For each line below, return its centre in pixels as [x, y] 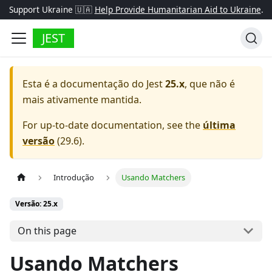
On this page [47, 231]
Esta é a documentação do [84, 84]
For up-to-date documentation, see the [113, 125]
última [219, 125]
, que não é [210, 84]
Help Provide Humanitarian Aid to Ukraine [178, 9]
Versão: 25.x [36, 204]
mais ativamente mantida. [82, 100]
